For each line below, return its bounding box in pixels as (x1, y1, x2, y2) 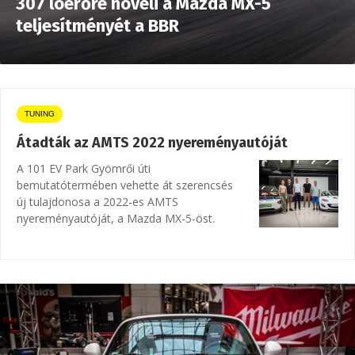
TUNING (25, 109, 55, 118)
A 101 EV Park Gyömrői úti (17, 161, 151, 176)
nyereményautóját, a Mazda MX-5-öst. (17, 211, 215, 226)
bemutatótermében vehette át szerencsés (17, 177, 233, 193)
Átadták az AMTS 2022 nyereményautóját (17, 134, 288, 151)
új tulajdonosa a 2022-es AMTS (17, 194, 178, 209)
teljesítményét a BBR (16, 15, 179, 36)
